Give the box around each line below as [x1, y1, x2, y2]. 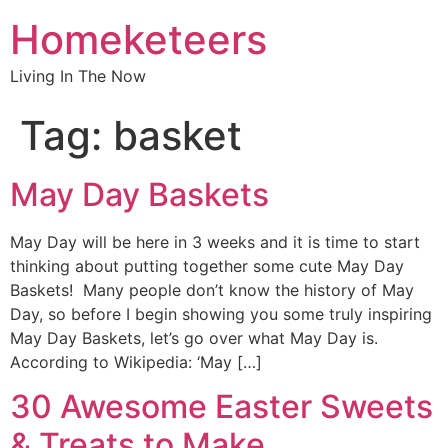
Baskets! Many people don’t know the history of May [10, 280, 414, 300]
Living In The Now [10, 66, 146, 86]
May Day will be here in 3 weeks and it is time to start [10, 232, 420, 252]
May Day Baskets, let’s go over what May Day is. [10, 328, 383, 348]
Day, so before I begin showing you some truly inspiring [10, 304, 432, 324]
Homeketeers [10, 15, 267, 64]
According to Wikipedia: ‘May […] [10, 352, 262, 372]
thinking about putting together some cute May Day [10, 256, 404, 276]
